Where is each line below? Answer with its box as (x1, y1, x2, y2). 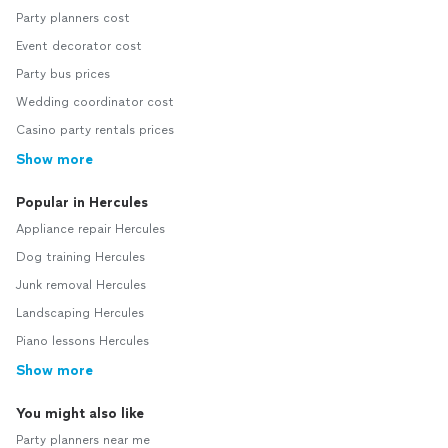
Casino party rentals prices (16, 123, 174, 138)
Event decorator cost (16, 39, 142, 54)
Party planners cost (16, 11, 130, 26)
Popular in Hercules (16, 194, 148, 212)
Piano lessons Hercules (16, 334, 149, 349)
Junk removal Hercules (16, 278, 146, 293)
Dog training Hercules (16, 250, 145, 265)
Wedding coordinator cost (16, 95, 174, 110)
